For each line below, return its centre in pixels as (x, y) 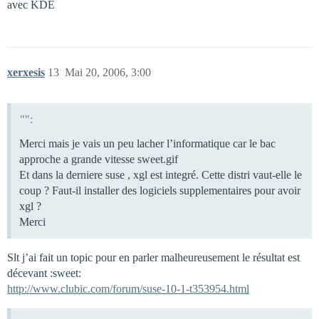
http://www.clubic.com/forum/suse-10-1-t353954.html (128, 289)
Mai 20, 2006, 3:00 (108, 72)
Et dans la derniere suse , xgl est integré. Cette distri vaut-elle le (161, 175)
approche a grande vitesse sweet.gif (99, 159)
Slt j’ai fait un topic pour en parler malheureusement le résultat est (153, 258)
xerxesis (26, 72)
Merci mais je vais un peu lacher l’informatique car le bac (147, 144)
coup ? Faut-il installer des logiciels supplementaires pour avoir (160, 191)
